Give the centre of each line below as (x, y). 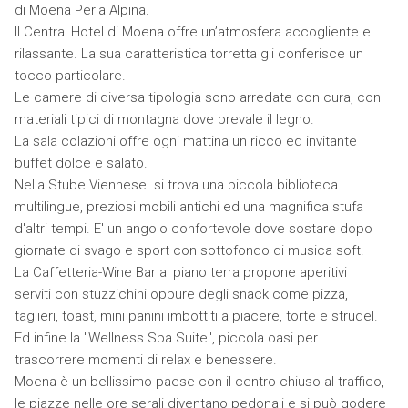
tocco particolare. (71, 76)
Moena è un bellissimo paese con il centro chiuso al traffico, (199, 382)
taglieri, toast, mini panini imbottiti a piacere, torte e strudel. (198, 316)
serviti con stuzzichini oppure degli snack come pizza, (181, 294)
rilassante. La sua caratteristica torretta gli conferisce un (189, 54)
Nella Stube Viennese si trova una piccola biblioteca (176, 185)
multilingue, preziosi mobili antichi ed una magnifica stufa (189, 207)
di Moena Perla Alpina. (83, 10)
